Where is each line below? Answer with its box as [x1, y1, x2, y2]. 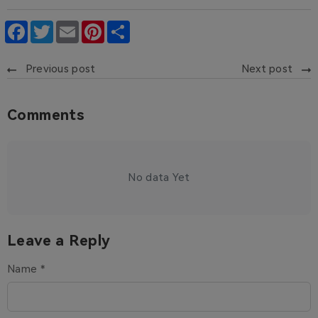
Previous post [25, 62, 96, 76]
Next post [241, 62, 293, 76]
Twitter [53, 20, 92, 33]
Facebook [28, 20, 77, 33]
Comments [7, 106, 84, 124]
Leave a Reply [7, 232, 111, 250]
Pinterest [104, 20, 153, 33]
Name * [7, 263, 45, 276]
